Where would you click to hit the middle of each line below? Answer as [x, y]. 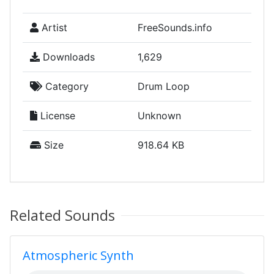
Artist [53, 28]
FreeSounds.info [175, 28]
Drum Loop [164, 86]
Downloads [67, 57]
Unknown [159, 116]
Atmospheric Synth [78, 255]
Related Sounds [62, 215]
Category [65, 86]
